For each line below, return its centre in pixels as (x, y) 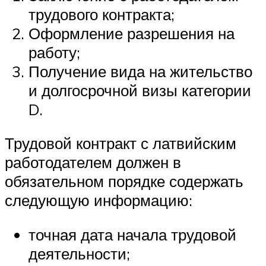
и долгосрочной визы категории (140, 90)
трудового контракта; (102, 14)
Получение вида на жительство (140, 71)
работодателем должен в (93, 162)
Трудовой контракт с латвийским (121, 143)
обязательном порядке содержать (124, 181)
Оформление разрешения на (132, 33)
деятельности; (79, 253)
